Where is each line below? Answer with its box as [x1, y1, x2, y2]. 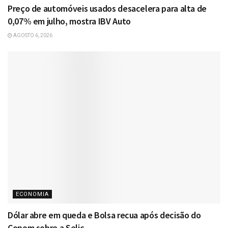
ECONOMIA [16, 191, 49, 198]
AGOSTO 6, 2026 [12, 33, 52, 39]
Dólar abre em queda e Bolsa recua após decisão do [8, 209, 201, 221]
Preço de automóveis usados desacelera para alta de [8, 3, 207, 15]
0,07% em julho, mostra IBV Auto [8, 15, 131, 27]
